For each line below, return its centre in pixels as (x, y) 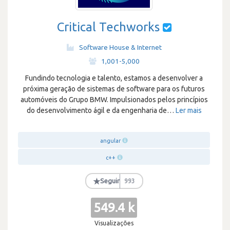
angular (110, 141)
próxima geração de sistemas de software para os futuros (114, 89)
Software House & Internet (120, 47)
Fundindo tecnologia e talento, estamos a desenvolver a (114, 78)
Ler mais (188, 110)
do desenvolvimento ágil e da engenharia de (97, 110)
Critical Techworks (108, 27)
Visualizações (114, 223)
